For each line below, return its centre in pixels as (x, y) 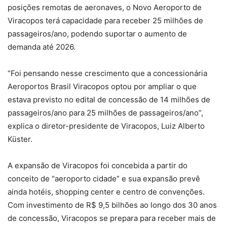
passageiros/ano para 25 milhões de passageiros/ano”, (105, 113)
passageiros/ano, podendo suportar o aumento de (97, 34)
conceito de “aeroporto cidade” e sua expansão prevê (104, 179)
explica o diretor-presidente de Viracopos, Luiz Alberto (106, 126)
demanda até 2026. (42, 47)
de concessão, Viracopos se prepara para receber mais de (112, 218)
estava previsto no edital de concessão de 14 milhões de (109, 100)
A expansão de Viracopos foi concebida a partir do (98, 165)
